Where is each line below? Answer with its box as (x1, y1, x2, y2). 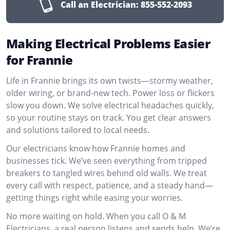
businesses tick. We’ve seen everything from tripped (6, 155, 207, 166)
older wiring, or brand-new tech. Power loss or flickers (6, 87, 215, 99)
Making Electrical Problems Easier (6, 35, 210, 52)
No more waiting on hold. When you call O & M (6, 210, 186, 222)
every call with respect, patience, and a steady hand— (6, 180, 213, 191)
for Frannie (6, 51, 73, 68)
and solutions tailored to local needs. (6, 124, 149, 136)
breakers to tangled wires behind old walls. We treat (6, 167, 207, 179)
